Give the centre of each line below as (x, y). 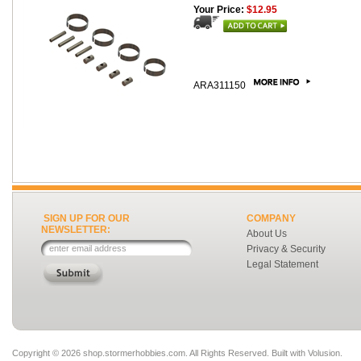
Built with (288, 353)
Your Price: (219, 10)
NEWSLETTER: (76, 230)
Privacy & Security (286, 249)
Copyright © (37, 353)
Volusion (324, 353)
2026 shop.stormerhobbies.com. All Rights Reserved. (165, 353)
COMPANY (271, 218)
